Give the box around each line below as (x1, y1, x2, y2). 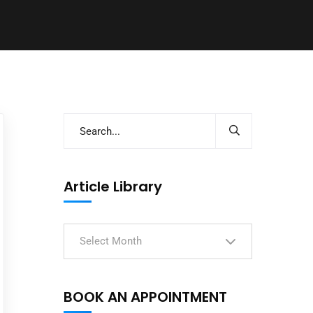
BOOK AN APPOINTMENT (64, 287, 227, 307)
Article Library (64, 177, 162, 196)
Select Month (80, 235, 142, 247)
